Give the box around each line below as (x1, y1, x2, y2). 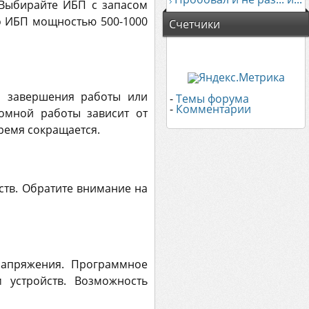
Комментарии (176, 101, 251, 117)
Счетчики (169, 17, 220, 32)
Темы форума (176, 91, 249, 106)
